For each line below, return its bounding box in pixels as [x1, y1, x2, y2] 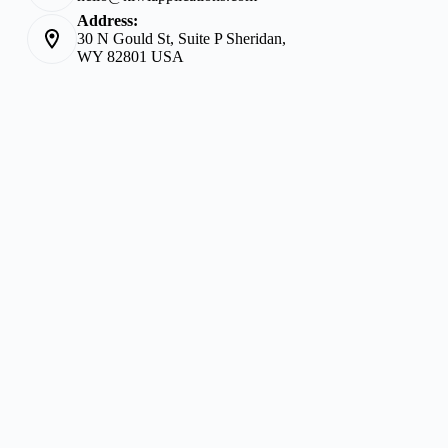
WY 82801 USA [77, 48, 185, 66]
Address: [77, 12, 139, 30]
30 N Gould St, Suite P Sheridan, [77, 30, 287, 48]
